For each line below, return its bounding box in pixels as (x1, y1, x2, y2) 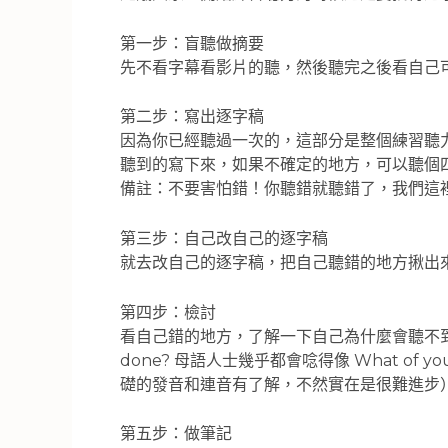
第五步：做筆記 (120, 424, 232, 444)
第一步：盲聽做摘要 (120, 33, 264, 53)
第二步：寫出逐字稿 (120, 107, 264, 127)
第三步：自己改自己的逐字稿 (120, 228, 328, 248)
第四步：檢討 (120, 302, 216, 322)
